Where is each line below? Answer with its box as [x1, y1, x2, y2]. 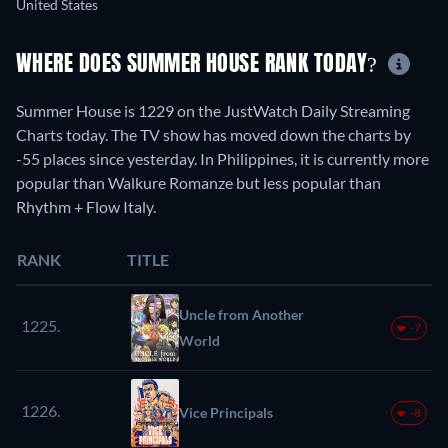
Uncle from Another [179, 306, 304, 324]
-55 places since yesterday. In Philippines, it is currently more [16, 149, 429, 169]
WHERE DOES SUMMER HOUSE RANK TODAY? [16, 53, 383, 76]
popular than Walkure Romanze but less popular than [16, 173, 381, 193]
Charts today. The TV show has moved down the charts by [16, 125, 411, 145]
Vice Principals [179, 404, 273, 422]
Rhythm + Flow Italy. [16, 197, 156, 217]
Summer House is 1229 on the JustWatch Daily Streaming [16, 101, 410, 121]
